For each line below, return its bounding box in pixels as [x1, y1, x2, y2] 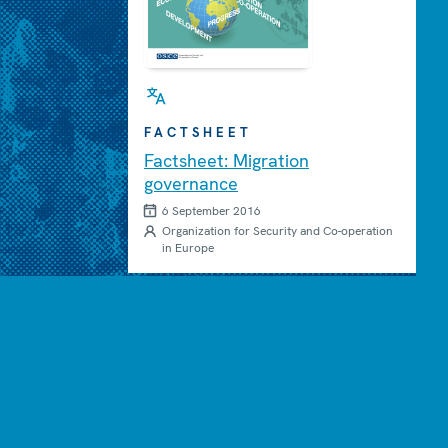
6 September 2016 [162, 202, 261, 219]
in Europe [162, 239, 214, 256]
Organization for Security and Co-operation [162, 222, 393, 239]
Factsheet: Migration [144, 148, 309, 172]
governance [144, 171, 238, 195]
